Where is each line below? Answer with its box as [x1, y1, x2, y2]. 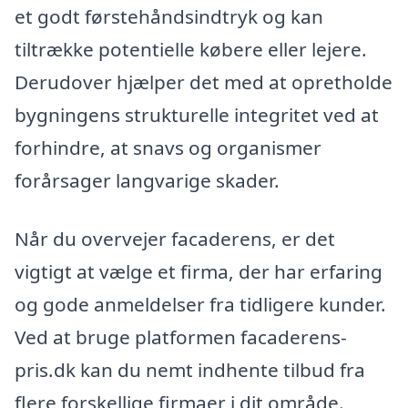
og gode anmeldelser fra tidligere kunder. [15, 291, 386, 318]
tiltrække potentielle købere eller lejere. [15, 36, 367, 63]
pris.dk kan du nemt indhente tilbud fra [15, 357, 365, 383]
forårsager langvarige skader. [15, 168, 280, 194]
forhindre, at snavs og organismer [15, 135, 321, 161]
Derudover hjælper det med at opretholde [15, 69, 393, 96]
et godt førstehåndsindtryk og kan [15, 4, 323, 30]
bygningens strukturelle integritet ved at [15, 102, 379, 128]
